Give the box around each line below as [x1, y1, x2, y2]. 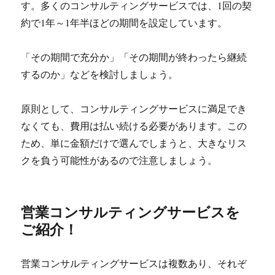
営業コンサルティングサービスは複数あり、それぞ [21, 257, 247, 270]
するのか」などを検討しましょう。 [21, 68, 179, 81]
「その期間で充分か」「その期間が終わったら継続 [21, 50, 247, 64]
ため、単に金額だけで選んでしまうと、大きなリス [21, 136, 247, 150]
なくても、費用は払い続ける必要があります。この [21, 119, 247, 133]
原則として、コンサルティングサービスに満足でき [21, 102, 247, 115]
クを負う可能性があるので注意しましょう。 [21, 153, 218, 167]
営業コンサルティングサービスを [21, 201, 241, 223]
